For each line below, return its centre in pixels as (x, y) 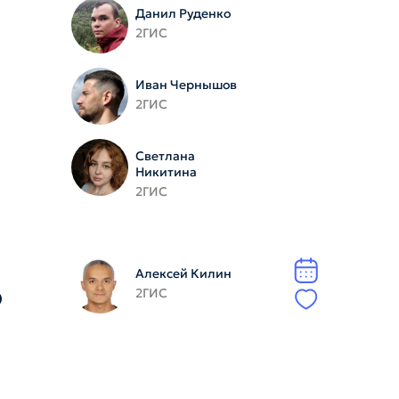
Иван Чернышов (186, 85)
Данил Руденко (183, 13)
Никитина (166, 172)
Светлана (165, 156)
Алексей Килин (183, 273)
